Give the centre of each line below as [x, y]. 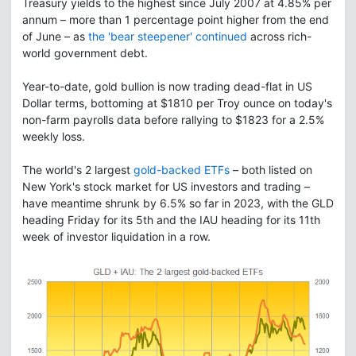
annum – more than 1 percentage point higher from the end [176, 19]
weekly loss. [54, 136]
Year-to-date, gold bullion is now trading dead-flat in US [167, 86]
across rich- [279, 36]
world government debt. [85, 53]
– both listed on [271, 170]
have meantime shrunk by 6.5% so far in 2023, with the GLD [178, 203]
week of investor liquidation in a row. [116, 236]
